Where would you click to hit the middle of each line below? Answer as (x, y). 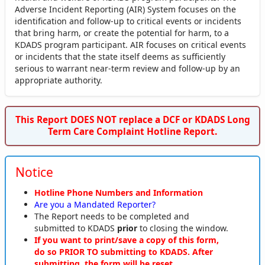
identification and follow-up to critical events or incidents (128, 21)
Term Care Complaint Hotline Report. (132, 132)
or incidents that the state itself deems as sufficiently (120, 56)
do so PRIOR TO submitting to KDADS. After (123, 251)
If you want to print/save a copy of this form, (126, 240)
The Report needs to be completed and (112, 216)
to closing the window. (182, 228)
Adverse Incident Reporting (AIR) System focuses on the (125, 9)
